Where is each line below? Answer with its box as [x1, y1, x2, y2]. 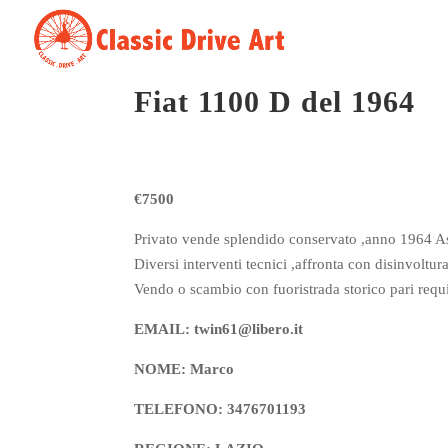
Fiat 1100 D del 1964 [134, 85, 416, 118]
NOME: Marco [134, 361, 235, 377]
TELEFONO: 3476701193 [134, 401, 307, 417]
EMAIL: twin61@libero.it [134, 321, 304, 337]
